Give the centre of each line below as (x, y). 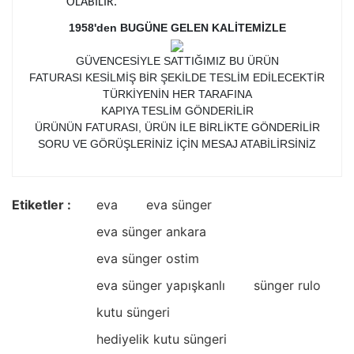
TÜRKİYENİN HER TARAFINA (177, 94)
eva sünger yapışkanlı (161, 286)
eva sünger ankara (151, 232)
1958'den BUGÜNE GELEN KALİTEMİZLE (177, 28)
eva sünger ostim (148, 259)
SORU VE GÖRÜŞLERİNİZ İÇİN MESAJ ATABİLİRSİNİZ (177, 144)
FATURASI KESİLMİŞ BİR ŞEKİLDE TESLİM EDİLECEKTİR (177, 78)
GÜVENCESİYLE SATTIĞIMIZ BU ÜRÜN (177, 61)
